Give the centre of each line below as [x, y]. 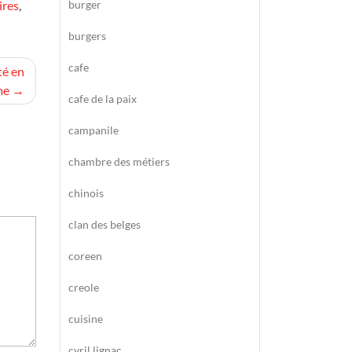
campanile [93, 130]
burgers [87, 36]
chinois [86, 193]
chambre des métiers [119, 161]
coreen [85, 256]
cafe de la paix [103, 99]
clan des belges [104, 224]
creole [84, 287]
